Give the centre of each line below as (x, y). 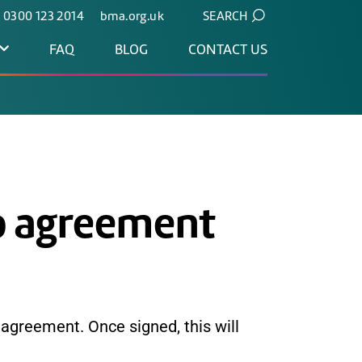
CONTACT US (228, 49)
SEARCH (225, 16)
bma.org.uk (132, 16)
